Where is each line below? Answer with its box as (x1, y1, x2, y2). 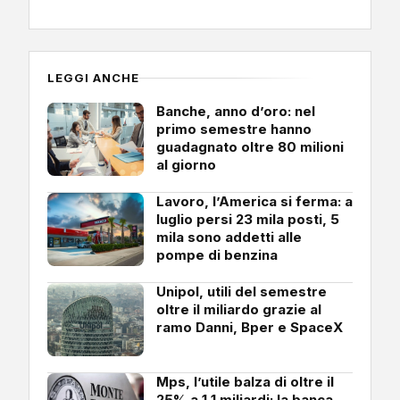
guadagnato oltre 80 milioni (156, 137, 344, 155)
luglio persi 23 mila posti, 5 (156, 210, 339, 228)
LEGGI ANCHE (47, 70, 140, 85)
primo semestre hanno (156, 120, 312, 137)
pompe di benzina (156, 246, 278, 263)
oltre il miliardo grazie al (156, 300, 321, 318)
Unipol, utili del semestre (156, 282, 327, 300)
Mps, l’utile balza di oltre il (156, 372, 334, 390)
